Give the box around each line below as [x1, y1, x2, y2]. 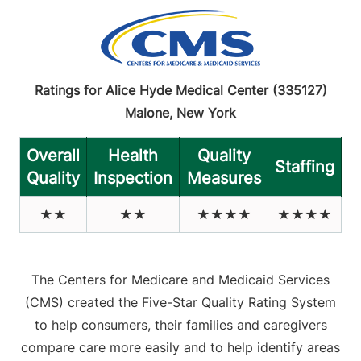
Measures [186, 168, 261, 188]
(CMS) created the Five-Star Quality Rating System [25, 293, 336, 310]
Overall [27, 145, 80, 165]
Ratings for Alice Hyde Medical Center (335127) [34, 81, 327, 98]
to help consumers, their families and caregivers [34, 316, 327, 333]
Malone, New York [125, 104, 236, 121]
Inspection [93, 168, 172, 188]
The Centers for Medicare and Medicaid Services [31, 271, 330, 288]
